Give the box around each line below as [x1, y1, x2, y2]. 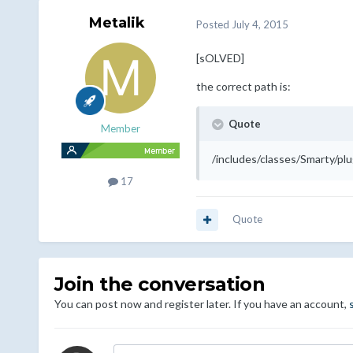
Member [100, 122, 140, 136]
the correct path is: [195, 80, 291, 94]
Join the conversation [54, 273, 266, 296]
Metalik [89, 14, 146, 32]
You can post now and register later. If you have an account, [54, 297, 349, 311]
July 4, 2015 [231, 17, 288, 31]
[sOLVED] [195, 51, 244, 65]
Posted [195, 17, 232, 31]
